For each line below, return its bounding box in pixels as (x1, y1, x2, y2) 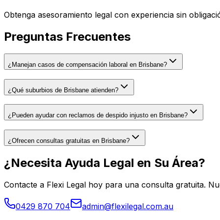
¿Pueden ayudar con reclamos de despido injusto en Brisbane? (8, 111, 188, 119)
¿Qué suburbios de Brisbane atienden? (8, 86, 118, 94)
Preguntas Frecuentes (4, 29, 131, 44)
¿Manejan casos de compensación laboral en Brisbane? (8, 61, 167, 69)
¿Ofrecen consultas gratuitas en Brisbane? (8, 137, 130, 145)
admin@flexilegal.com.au (82, 201, 173, 211)
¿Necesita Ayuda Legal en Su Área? (4, 156, 205, 170)
